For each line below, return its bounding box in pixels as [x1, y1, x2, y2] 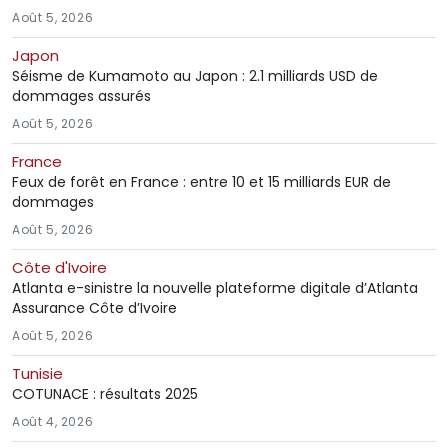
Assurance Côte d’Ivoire [12, 298, 177, 319]
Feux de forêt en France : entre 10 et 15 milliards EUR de [12, 172, 391, 193]
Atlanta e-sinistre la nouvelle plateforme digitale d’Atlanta [12, 278, 418, 299]
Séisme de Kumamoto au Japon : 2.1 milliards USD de [12, 66, 378, 87]
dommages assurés [12, 86, 151, 107]
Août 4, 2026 [12, 413, 94, 431]
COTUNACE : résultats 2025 [12, 384, 198, 405]
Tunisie [12, 363, 63, 385]
